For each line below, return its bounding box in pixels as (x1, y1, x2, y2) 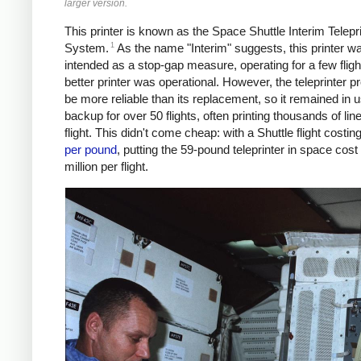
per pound (64, 143, 117, 157)
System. (64, 41, 109, 56)
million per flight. (64, 160, 148, 174)
